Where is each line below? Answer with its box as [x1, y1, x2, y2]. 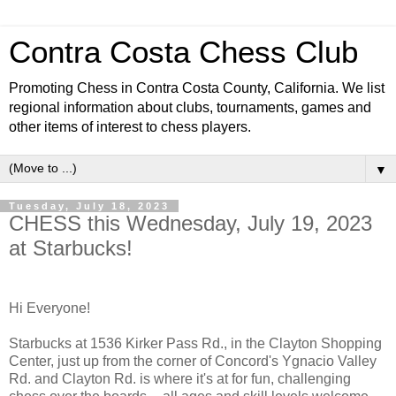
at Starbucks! [9, 236, 133, 260]
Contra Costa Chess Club [9, 35, 358, 69]
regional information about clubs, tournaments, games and [9, 100, 371, 115]
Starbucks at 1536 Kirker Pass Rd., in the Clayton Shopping [9, 335, 382, 351]
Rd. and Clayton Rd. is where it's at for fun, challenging [9, 370, 351, 386]
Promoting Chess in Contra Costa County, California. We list [9, 80, 385, 95]
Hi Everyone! [9, 300, 90, 316]
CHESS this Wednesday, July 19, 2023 [9, 211, 372, 235]
